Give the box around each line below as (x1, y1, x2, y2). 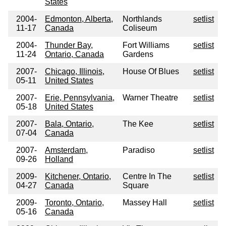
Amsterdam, (45, 146, 88, 155)
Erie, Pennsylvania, (45, 93, 115, 102)
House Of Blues (123, 67, 179, 76)
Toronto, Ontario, (45, 198, 104, 207)
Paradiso (123, 146, 155, 155)
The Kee (123, 120, 153, 129)
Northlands (123, 15, 162, 24)
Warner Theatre (123, 93, 178, 102)
